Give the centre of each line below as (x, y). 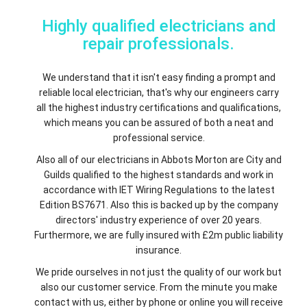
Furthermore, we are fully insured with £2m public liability (159, 235)
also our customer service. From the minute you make (159, 287)
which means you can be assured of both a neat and (159, 122)
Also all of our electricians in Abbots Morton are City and (159, 159)
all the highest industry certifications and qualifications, (159, 107)
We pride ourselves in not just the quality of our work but (159, 272)
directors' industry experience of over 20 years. (159, 220)
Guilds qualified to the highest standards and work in (159, 174)
